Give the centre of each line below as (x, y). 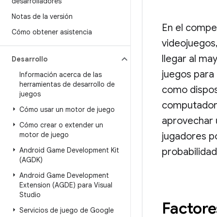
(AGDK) (31, 160)
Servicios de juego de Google (67, 210)
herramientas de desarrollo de (67, 84)
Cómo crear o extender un (61, 125)
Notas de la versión (42, 16)
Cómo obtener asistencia (52, 32)
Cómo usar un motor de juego (67, 109)
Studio (30, 195)
